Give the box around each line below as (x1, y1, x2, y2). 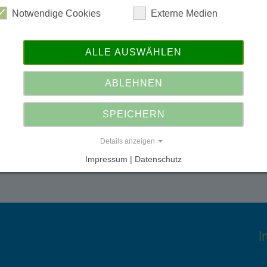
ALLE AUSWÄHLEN (85, 47, 182, 57)
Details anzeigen (100, 137, 155, 145)
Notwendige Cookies (12, 8, 101, 18)
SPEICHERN (102, 109, 165, 119)
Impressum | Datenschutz (85, 154, 182, 164)
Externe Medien (151, 8, 218, 18)
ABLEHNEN (104, 78, 163, 88)
